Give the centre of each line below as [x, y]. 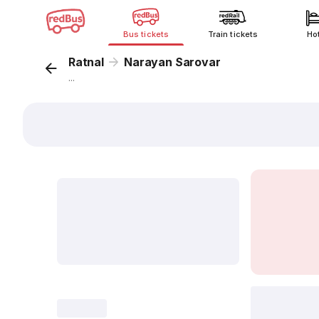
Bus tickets [146, 34]
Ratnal [86, 62]
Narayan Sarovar [172, 62]
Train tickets [233, 34]
